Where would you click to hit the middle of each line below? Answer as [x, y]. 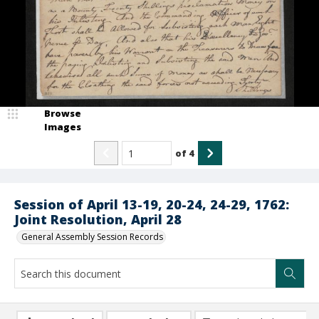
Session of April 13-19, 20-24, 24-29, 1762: [152, 204]
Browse [63, 113]
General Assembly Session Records [92, 237]
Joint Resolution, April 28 [98, 219]
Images [63, 127]
